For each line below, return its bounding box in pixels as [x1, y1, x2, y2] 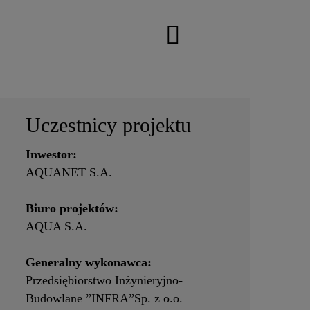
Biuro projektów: [25, 201, 118, 216]
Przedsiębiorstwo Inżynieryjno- [25, 273, 183, 288]
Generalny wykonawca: [25, 255, 152, 270]
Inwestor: [25, 147, 77, 162]
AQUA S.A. [25, 219, 87, 234]
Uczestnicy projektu [25, 113, 191, 137]
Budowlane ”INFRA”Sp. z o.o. [25, 291, 183, 306]
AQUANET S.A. [25, 165, 112, 180]
